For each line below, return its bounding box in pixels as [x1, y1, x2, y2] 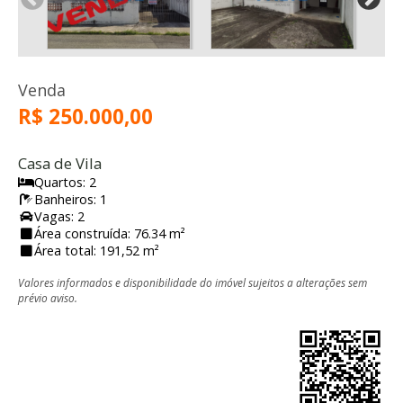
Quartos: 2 [34, 174, 96, 192]
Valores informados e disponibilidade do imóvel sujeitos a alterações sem [18, 275, 367, 291]
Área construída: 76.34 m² [34, 225, 185, 243]
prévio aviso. [18, 291, 77, 306]
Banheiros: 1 [34, 191, 107, 209]
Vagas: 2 [34, 208, 85, 226]
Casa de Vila [18, 153, 102, 175]
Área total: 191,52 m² [34, 242, 159, 260]
